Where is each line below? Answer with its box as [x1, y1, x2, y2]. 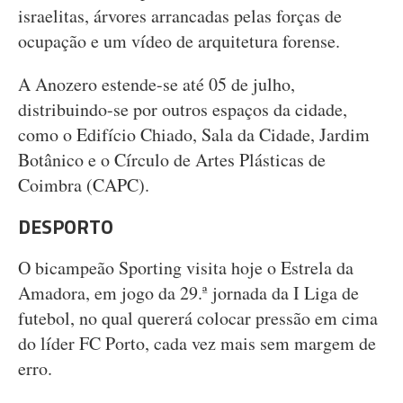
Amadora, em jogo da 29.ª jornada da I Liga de [18, 281, 359, 305]
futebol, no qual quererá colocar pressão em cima [18, 306, 378, 330]
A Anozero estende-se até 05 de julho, [18, 72, 295, 96]
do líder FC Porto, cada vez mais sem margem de [18, 331, 376, 355]
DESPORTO [18, 211, 113, 242]
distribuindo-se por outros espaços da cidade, [18, 97, 347, 121]
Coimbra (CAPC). [18, 173, 149, 197]
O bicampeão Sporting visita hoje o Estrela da [18, 255, 354, 280]
